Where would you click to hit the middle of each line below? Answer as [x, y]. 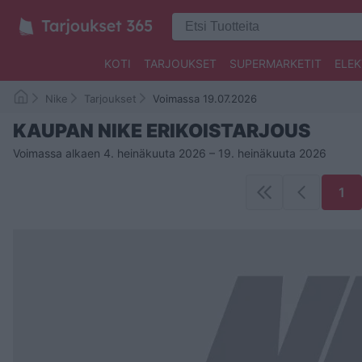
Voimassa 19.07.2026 [205, 99]
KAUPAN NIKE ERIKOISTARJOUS [162, 131]
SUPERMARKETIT [275, 63]
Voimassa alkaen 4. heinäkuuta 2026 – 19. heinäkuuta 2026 [170, 153]
